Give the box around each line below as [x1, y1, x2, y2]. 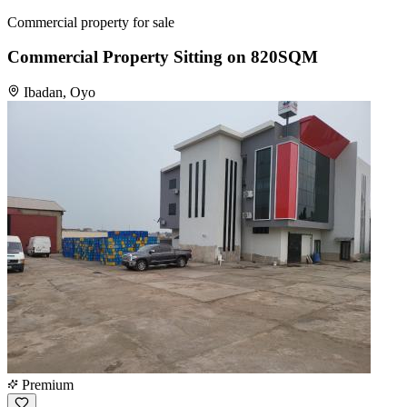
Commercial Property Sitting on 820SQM [7, 47, 318, 67]
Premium [18, 377, 74, 392]
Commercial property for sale [7, 14, 174, 30]
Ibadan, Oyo [24, 84, 95, 100]
